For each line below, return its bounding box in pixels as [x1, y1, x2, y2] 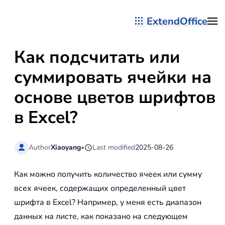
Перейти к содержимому [23, 23, 116, 34]
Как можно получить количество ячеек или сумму [14, 169, 202, 180]
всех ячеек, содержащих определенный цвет [14, 183, 186, 194]
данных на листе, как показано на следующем [14, 211, 188, 222]
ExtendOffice [147, 14, 207, 28]
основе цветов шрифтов [14, 86, 215, 109]
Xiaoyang [51, 142, 81, 152]
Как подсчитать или [14, 46, 180, 69]
